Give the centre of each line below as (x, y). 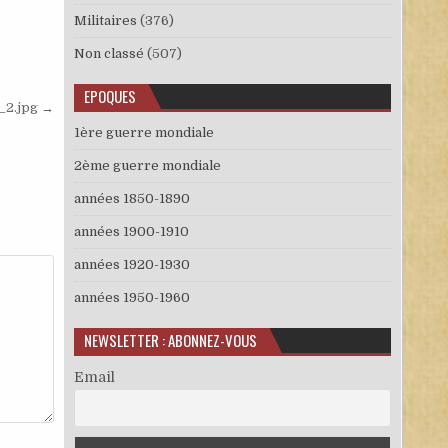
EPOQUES (109, 96)
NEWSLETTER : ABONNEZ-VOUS (170, 340)
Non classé (108, 53)
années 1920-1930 (131, 264)
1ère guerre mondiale (143, 132)
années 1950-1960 (131, 297)
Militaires (105, 20)
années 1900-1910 (131, 231)
